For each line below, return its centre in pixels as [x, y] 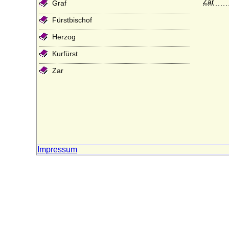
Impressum [57, 150]
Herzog [64, 37]
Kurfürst [65, 54]
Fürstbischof [72, 20]
